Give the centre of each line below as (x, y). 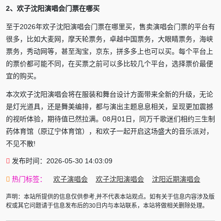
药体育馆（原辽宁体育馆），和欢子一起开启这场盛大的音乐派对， (110, 131)
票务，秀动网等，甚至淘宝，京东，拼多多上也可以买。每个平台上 (110, 51)
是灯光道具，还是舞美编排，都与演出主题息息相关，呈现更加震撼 (110, 106)
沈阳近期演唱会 (176, 179)
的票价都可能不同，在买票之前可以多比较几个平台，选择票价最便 (110, 63)
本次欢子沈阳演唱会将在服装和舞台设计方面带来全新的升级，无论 (110, 94)
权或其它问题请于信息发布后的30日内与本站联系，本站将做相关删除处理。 (107, 205)
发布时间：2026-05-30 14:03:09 (62, 161)
